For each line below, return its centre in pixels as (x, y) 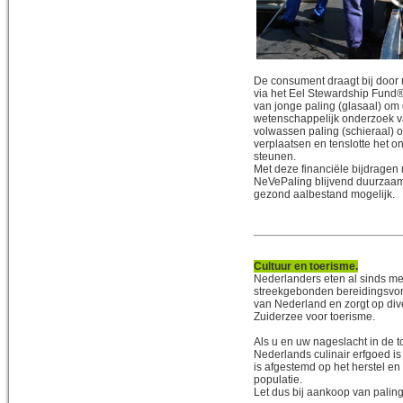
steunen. (275, 156)
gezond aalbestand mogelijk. (324, 194)
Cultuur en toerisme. (306, 266)
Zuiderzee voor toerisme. (314, 316)
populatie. (278, 379)
